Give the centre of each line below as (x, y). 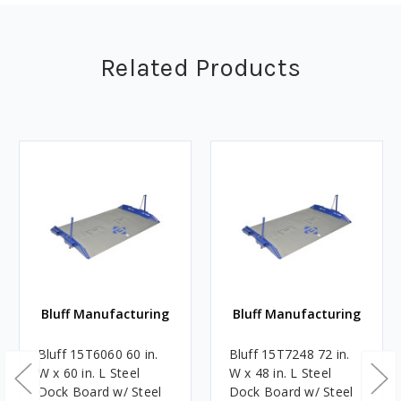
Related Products (200, 68)
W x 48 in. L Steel (280, 373)
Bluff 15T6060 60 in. (98, 354)
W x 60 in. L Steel (88, 373)
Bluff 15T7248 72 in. (289, 354)
